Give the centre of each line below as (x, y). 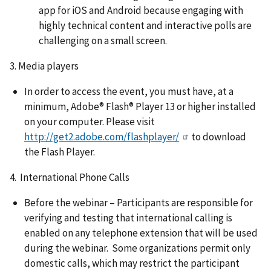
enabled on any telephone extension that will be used (141, 233)
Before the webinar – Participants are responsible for (139, 202)
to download (218, 136)
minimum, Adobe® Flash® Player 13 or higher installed (140, 106)
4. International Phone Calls (70, 177)
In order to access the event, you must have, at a (129, 91)
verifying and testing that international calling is (128, 217)
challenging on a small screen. (103, 41)
